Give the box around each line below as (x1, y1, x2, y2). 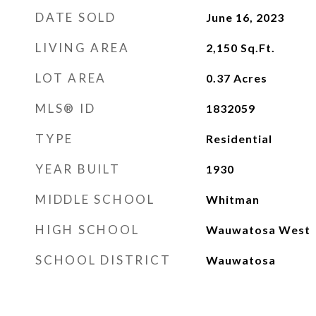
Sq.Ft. (240, 41, 275, 54)
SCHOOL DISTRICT (35, 253, 171, 267)
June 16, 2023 (205, 11, 284, 24)
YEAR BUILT (35, 162, 121, 176)
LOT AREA (35, 71, 107, 85)
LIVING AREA (35, 40, 130, 55)
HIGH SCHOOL (35, 222, 140, 237)
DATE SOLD (35, 10, 116, 25)
